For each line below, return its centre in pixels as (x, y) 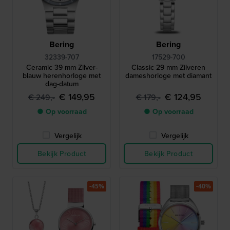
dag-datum (62, 83)
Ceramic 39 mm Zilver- (62, 67)
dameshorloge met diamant (168, 75)
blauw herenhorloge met (62, 75)
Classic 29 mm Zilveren (168, 67)
